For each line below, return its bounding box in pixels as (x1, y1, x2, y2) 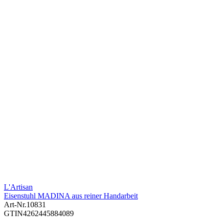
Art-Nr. (4, 200, 26, 209)
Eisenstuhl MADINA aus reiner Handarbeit (4, 192, 138, 200)
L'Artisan (4, 183, 33, 192)
